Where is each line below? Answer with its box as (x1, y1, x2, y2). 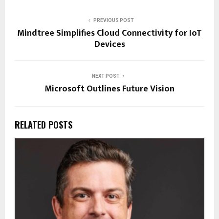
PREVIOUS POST (93, 18, 134, 23)
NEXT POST (91, 73, 120, 79)
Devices (94, 37, 125, 52)
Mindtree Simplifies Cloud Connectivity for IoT (17, 26, 202, 41)
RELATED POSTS (15, 118, 72, 131)
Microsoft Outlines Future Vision (44, 82, 175, 97)
